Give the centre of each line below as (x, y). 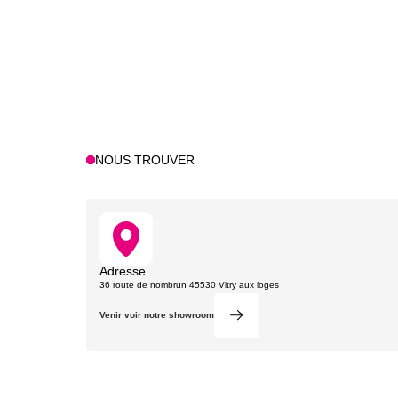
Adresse (123, 271)
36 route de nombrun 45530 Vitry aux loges (189, 284)
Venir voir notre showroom (157, 314)
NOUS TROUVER (145, 159)
